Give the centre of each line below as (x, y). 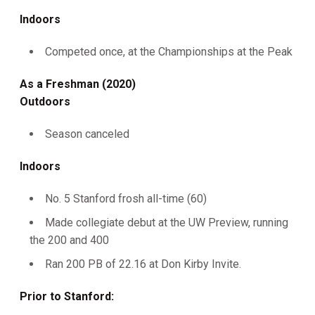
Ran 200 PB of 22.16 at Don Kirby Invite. (143, 264)
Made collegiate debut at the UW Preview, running (167, 222)
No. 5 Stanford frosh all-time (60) (126, 199)
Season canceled (87, 134)
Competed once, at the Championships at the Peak (169, 52)
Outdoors (45, 102)
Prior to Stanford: (67, 296)
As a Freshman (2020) (78, 84)
